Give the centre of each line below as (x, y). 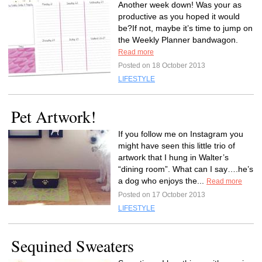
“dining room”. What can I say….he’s (186, 169)
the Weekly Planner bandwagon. (178, 40)
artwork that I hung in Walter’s (173, 157)
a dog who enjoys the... (162, 181)
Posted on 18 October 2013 (162, 65)
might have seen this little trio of (177, 146)
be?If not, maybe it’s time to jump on (185, 28)
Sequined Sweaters (73, 246)
